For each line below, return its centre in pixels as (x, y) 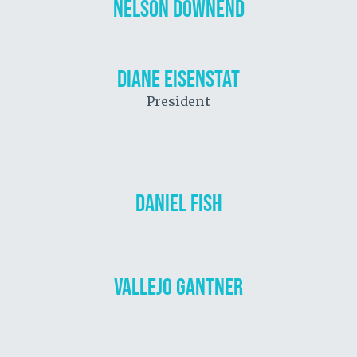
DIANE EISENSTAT (178, 78)
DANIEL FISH (178, 203)
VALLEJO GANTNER (178, 286)
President (178, 102)
